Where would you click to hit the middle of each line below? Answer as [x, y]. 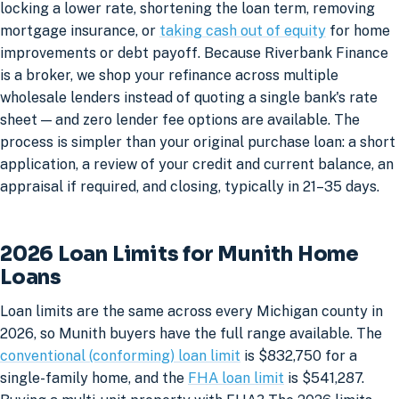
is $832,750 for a [299, 356]
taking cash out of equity [243, 31]
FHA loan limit [236, 379]
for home [358, 31]
